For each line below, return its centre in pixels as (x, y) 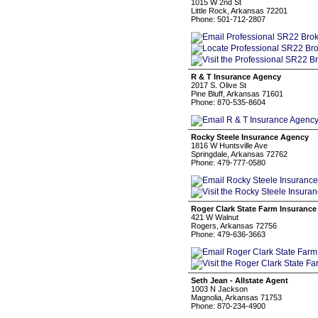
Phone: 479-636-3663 (228, 234)
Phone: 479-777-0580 (228, 163)
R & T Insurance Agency (236, 77)
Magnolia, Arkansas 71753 (236, 297)
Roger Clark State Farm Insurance (254, 209)
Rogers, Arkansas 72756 (234, 226)
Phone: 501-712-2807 (228, 19)
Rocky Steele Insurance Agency (250, 137)
